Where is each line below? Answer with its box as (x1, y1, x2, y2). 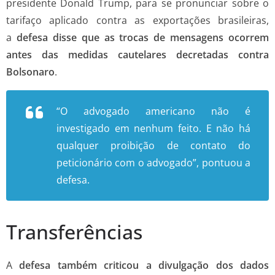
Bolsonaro (6, 64, 55, 79)
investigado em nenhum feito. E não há (56, 121, 250, 135)
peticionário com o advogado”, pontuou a (56, 155, 250, 169)
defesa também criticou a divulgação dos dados (19, 258, 269, 272)
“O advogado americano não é (56, 104, 250, 118)
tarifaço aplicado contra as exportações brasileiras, (6, 13, 269, 27)
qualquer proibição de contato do (56, 138, 250, 152)
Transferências (6, 218, 142, 245)
